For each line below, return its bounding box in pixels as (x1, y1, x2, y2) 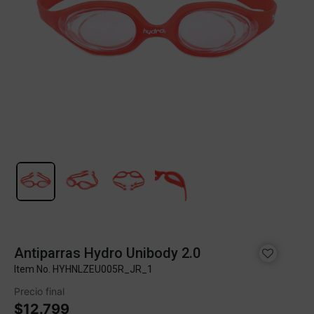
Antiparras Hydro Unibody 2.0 (14, 245, 200, 261)
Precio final (14, 285, 64, 297)
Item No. (14, 264, 53, 275)
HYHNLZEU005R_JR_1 (53, 264, 153, 275)
